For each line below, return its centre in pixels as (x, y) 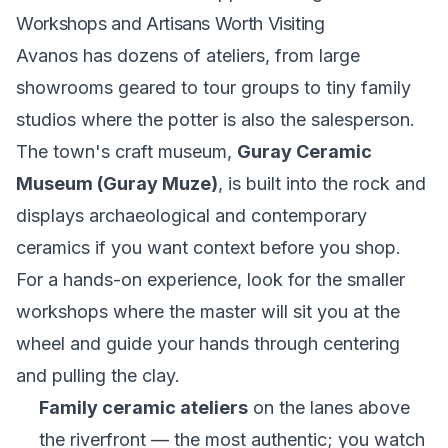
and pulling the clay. (98, 375)
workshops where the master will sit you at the (208, 311)
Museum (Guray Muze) (117, 183)
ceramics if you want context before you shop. (208, 247)
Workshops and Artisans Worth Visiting (170, 23)
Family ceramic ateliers (143, 407)
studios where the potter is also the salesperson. (215, 119)
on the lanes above (328, 407)
